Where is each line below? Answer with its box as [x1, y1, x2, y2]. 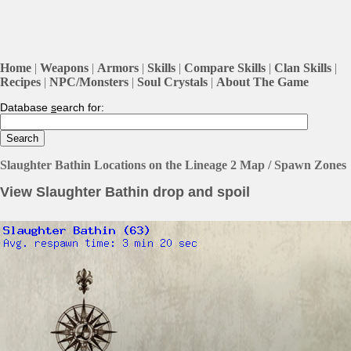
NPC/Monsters [49, 74, 128, 89]
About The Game [216, 74, 309, 89]
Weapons [40, 60, 89, 74]
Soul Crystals [137, 74, 208, 89]
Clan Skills [274, 60, 331, 74]
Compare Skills [184, 60, 266, 74]
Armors [97, 60, 139, 74]
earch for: [56, 100, 104, 114]
